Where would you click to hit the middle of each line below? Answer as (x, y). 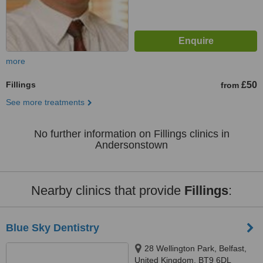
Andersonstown (131, 145)
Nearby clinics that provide (108, 190)
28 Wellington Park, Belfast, (195, 248)
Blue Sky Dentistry (53, 228)
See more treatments (45, 102)
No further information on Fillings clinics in (131, 134)
